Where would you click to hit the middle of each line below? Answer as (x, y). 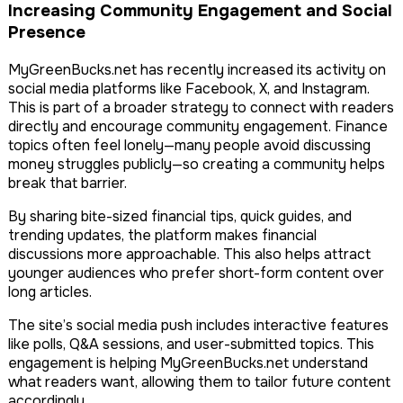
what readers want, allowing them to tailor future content (199, 382)
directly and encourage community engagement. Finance (198, 127)
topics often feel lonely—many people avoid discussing (189, 146)
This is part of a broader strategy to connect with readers (201, 108)
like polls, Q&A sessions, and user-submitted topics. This (191, 345)
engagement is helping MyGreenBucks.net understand (188, 363)
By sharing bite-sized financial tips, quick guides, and (180, 217)
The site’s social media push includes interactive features (198, 326)
